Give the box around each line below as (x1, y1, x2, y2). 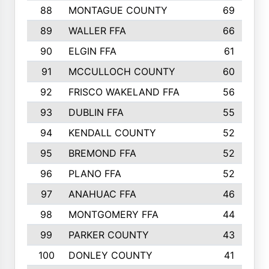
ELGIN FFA (68, 45, 116, 57)
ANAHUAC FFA (68, 188, 136, 200)
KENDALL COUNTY (68, 127, 156, 139)
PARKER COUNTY (68, 229, 149, 241)
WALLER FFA (68, 25, 126, 37)
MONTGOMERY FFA (68, 208, 159, 220)
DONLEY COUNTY (68, 249, 153, 261)
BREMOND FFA (68, 147, 136, 159)
